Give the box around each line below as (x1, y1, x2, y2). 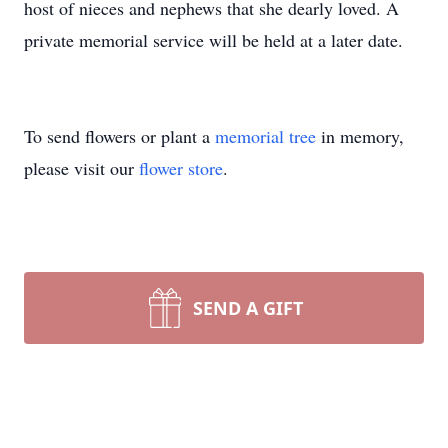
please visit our (24, 156, 139, 180)
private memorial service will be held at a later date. (24, 28, 403, 52)
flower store (139, 156, 223, 180)
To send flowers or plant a (24, 124, 215, 148)
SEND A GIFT (193, 296, 303, 320)
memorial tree (215, 124, 316, 148)
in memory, (316, 124, 404, 148)
